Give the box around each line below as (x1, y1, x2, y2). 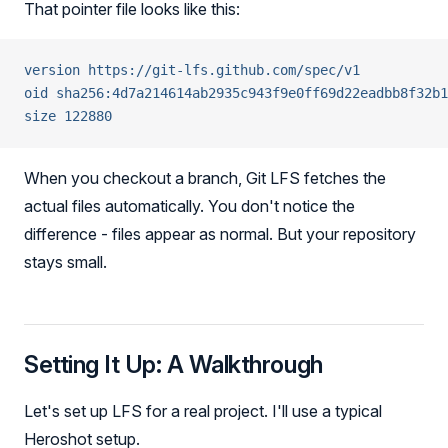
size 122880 (24, 108, 112, 124)
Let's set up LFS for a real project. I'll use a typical (24, 401, 382, 421)
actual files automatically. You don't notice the (24, 196, 355, 216)
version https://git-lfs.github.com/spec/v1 (24, 62, 360, 78)
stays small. (24, 252, 107, 272)
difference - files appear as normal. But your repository (24, 224, 416, 244)
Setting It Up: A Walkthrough (24, 350, 323, 379)
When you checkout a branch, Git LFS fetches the (24, 168, 386, 188)
